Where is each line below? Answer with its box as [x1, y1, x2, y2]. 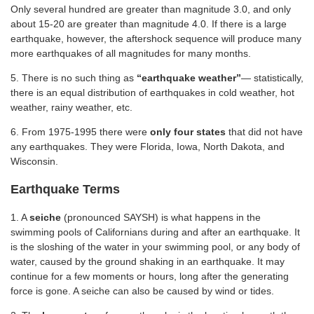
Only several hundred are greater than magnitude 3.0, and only [11, 4, 291, 15]
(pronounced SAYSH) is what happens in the [61, 212, 261, 224]
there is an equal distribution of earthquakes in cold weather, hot [11, 87, 294, 99]
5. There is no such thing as [11, 72, 137, 84]
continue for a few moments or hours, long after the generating [11, 271, 289, 282]
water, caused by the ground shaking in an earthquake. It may [11, 256, 285, 268]
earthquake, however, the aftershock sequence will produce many [11, 33, 301, 45]
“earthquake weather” [137, 72, 241, 84]
